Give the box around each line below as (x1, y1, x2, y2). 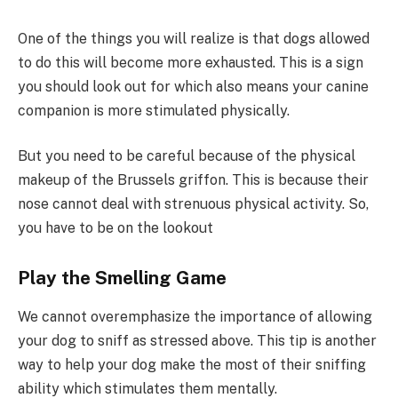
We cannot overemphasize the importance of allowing (18, 308, 372, 326)
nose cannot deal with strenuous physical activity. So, (18, 195, 369, 213)
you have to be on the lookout (18, 219, 213, 237)
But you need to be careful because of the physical (18, 147, 355, 165)
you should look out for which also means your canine (18, 77, 369, 95)
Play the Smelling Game (18, 267, 227, 289)
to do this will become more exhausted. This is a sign (18, 53, 363, 71)
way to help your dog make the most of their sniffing (18, 356, 366, 374)
